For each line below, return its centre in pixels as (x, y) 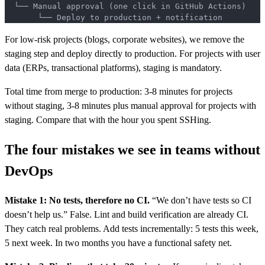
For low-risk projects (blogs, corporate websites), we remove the (125, 39)
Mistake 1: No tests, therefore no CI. (77, 200)
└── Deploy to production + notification (114, 17)
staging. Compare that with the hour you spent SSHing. (108, 119)
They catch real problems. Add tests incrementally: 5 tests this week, (132, 228)
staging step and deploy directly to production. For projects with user (132, 53)
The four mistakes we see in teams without (132, 149)
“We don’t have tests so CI (201, 200)
